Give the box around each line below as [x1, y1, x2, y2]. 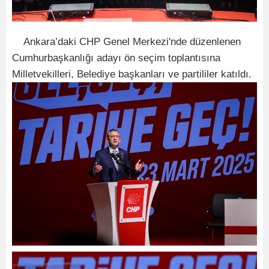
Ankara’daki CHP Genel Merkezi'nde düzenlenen [12, 36, 241, 48]
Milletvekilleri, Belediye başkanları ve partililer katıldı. [12, 68, 252, 80]
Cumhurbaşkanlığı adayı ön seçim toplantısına [12, 52, 220, 64]
